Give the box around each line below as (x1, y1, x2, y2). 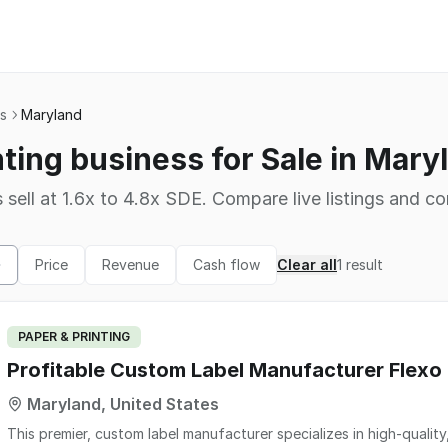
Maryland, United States (27, 394, 219, 414)
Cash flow (193, 256, 260, 273)
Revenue (102, 256, 159, 273)
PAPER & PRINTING (18, 329, 130, 344)
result (346, 256, 383, 273)
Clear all (277, 256, 337, 273)
